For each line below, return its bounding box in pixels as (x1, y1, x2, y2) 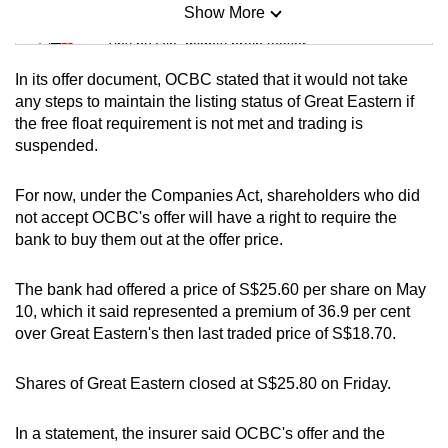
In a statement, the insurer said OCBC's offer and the (15, 424, 385, 442)
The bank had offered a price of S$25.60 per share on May (15, 280, 426, 298)
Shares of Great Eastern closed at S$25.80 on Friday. (15, 374, 391, 392)
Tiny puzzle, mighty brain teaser (106, 35, 307, 52)
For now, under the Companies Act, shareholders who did (15, 186, 420, 204)
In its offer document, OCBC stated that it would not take (15, 70, 408, 88)
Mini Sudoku (106, 9, 201, 27)
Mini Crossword (106, 91, 225, 109)
